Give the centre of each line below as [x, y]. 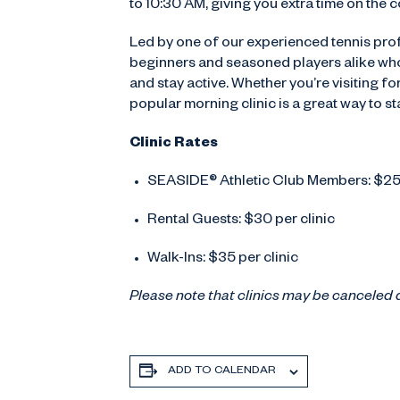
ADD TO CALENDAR [221, 371]
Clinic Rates [173, 145]
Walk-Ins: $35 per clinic [222, 260]
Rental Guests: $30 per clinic [241, 221]
